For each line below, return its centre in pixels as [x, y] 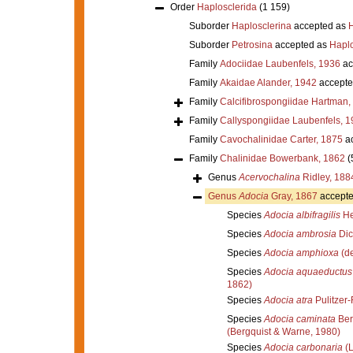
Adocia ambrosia [300, 234]
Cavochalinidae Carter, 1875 [281, 139]
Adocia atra [288, 300]
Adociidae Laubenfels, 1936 [280, 63]
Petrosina [252, 45]
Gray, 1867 [293, 196]
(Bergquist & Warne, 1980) [283, 331]
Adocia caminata [299, 319]
